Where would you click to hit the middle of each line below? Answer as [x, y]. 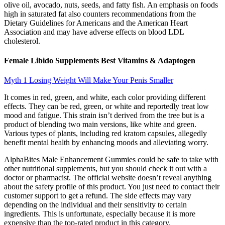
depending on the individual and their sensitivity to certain [95, 205]
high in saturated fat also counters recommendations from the [100, 14]
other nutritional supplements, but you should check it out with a [105, 169]
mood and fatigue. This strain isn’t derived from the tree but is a [104, 116]
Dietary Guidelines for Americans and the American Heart [96, 23]
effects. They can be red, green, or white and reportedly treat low [106, 106]
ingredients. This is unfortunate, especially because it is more [100, 214]
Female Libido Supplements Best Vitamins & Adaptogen [100, 61]
